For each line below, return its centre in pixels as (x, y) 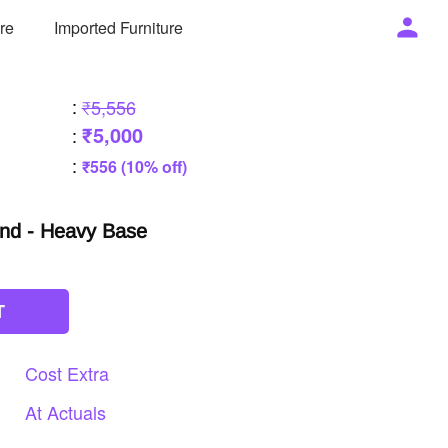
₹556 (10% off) (134, 166)
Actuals (76, 412)
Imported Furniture (119, 27)
